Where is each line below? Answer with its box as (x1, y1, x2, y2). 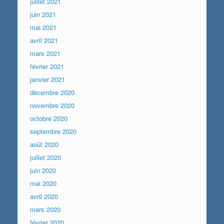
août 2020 (30, 139, 58, 149)
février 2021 (30, 61, 64, 71)
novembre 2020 (30, 100, 74, 110)
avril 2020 (30, 191, 58, 201)
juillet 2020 (30, 152, 61, 162)
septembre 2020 (30, 126, 76, 136)
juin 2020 (30, 165, 56, 175)
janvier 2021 (30, 74, 65, 84)
